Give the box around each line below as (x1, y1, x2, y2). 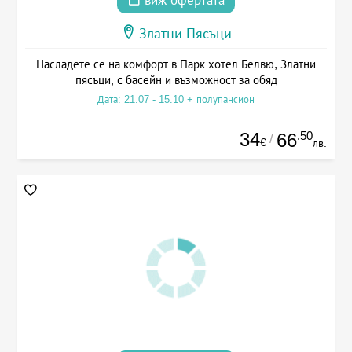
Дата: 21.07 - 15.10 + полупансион (97, 93, 255, 106)
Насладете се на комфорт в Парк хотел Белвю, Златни (36, 57, 316, 71)
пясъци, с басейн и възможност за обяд (75, 73, 277, 87)
